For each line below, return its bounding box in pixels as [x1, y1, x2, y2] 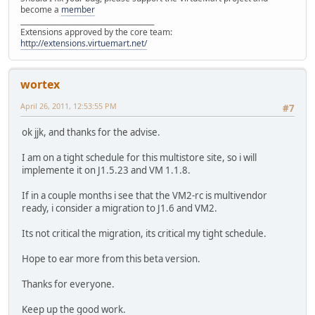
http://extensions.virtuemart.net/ [20, 37, 147, 49]
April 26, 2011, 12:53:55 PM [20, 100, 117, 111]
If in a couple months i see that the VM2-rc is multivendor [22, 188, 267, 202]
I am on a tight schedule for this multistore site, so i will [22, 150, 257, 164]
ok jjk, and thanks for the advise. [22, 125, 160, 139]
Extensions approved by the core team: [20, 25, 172, 38]
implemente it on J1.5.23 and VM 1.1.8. [22, 163, 191, 176]
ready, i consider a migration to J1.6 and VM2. [22, 201, 217, 214]
